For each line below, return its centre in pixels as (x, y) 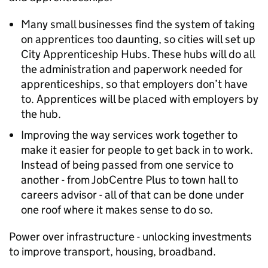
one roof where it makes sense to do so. (117, 210)
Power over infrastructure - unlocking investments (130, 237)
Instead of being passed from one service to (127, 165)
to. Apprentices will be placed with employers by (140, 99)
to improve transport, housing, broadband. (112, 252)
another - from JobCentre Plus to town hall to (130, 180)
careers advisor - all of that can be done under (133, 195)
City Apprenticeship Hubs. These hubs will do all (138, 54)
